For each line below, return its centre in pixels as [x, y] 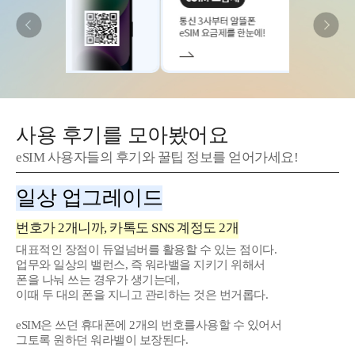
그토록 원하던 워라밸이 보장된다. [102, 340]
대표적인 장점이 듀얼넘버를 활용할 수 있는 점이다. [146, 249]
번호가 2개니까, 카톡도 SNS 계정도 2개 [127, 228]
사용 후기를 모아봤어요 [122, 135]
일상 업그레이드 [89, 197]
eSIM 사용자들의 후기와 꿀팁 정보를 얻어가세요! [157, 158]
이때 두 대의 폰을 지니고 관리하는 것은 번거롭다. [142, 294]
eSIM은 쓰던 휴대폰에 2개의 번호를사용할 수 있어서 [149, 324]
